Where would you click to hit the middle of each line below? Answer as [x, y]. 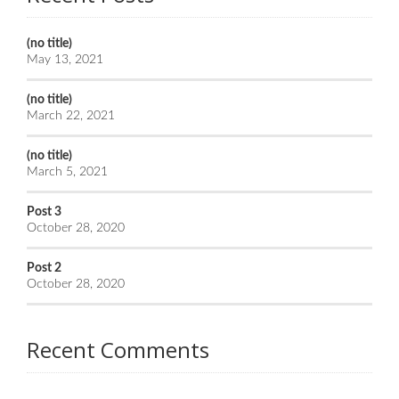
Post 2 [44, 269]
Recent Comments [118, 350]
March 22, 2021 [71, 116]
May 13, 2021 [65, 60]
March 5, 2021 [67, 172]
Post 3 [44, 212]
